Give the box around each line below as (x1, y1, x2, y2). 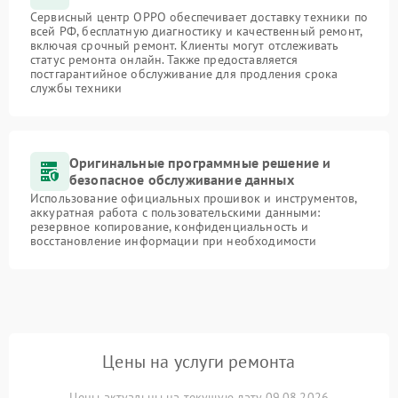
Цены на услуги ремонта (102, 350, 296, 373)
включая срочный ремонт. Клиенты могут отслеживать (30, 37, 339, 53)
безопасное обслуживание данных (69, 171, 294, 188)
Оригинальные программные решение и (69, 154, 331, 171)
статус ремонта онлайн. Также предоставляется (30, 52, 298, 68)
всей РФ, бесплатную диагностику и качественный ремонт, (30, 23, 362, 39)
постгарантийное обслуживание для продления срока (30, 66, 338, 82)
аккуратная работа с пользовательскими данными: (30, 204, 320, 220)
